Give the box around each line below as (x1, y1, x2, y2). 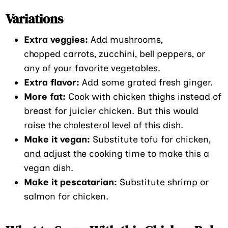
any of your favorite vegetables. (24, 62, 161, 74)
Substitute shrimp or (120, 176, 209, 188)
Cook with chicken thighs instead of (66, 91, 222, 102)
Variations (6, 9, 64, 28)
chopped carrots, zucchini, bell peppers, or (24, 48, 206, 60)
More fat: (24, 91, 66, 102)
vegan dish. (24, 162, 74, 174)
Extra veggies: (24, 34, 89, 45)
